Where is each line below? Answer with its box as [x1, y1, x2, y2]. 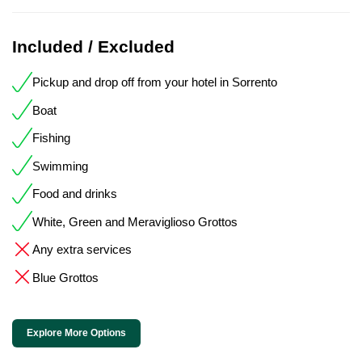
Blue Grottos [32, 270, 99, 284]
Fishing [32, 131, 70, 145]
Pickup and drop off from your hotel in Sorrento [32, 75, 277, 90]
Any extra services [32, 242, 132, 257]
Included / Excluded [12, 36, 175, 56]
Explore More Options [27, 326, 126, 339]
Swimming [32, 158, 88, 173]
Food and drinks [32, 187, 117, 201]
